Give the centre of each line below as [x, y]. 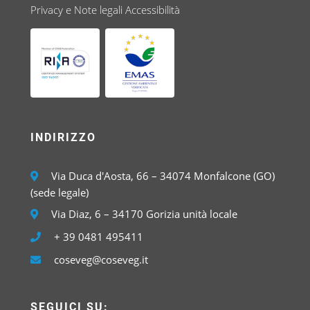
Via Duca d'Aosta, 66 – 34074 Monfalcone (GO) [162, 176]
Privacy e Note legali [77, 10]
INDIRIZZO [64, 137]
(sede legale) [60, 192]
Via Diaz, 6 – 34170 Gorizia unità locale [143, 214]
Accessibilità [153, 10]
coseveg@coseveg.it [101, 259]
